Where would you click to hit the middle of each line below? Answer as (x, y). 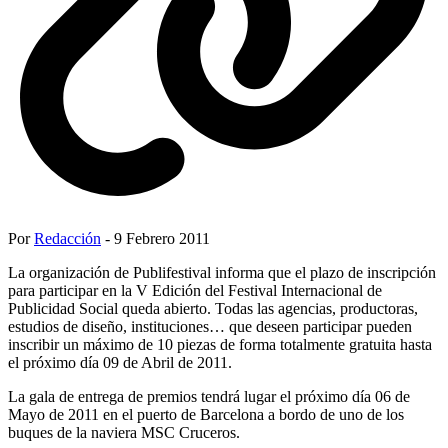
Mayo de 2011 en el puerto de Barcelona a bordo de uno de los (206, 414)
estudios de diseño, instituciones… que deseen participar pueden (210, 326)
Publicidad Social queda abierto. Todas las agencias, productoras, (213, 308)
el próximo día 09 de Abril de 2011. (120, 362)
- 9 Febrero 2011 (155, 238)
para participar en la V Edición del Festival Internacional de (195, 290)
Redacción (67, 238)
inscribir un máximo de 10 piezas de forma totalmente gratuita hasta (220, 344)
